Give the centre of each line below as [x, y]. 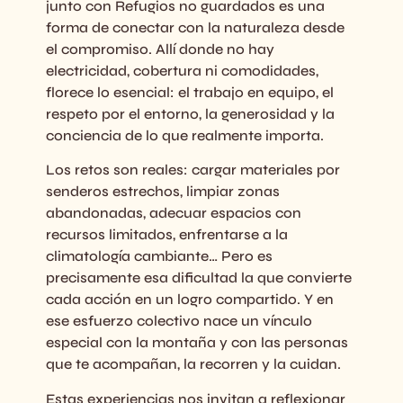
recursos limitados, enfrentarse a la [166, 235]
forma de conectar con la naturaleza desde [195, 27]
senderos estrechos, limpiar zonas [162, 192]
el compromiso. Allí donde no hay [160, 49]
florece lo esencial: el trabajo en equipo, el [189, 92]
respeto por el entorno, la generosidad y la [190, 113]
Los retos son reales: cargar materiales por [193, 170]
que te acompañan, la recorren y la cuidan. [193, 364]
